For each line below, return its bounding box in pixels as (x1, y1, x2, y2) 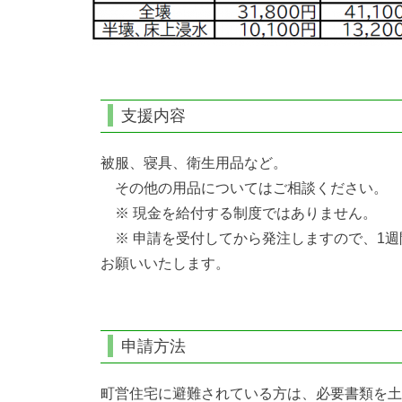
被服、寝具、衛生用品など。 (100, 154, 287, 170)
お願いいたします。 (100, 255, 230, 271)
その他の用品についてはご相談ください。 (100, 179, 388, 196)
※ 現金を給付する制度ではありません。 (100, 205, 377, 221)
